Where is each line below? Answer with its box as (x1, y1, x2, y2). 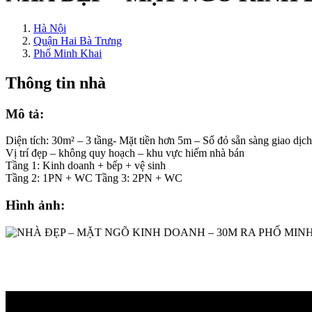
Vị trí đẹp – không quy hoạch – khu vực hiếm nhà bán (6, 147, 244, 159)
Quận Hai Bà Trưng (33, 34, 122, 47)
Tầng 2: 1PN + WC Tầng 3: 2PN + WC (6, 172, 182, 185)
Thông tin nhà (6, 73, 106, 92)
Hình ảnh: (6, 197, 65, 212)
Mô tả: (6, 106, 44, 121)
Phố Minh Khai (33, 47, 102, 59)
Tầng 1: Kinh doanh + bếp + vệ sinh (6, 159, 166, 172)
